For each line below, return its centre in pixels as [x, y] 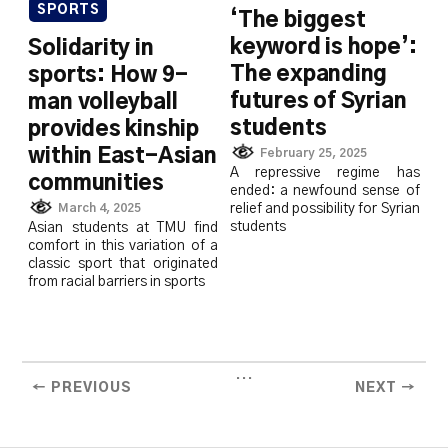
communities [96, 183]
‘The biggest [298, 20]
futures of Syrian [318, 101]
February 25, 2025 [313, 152]
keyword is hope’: [323, 47]
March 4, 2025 [99, 207]
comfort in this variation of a [123, 246]
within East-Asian [122, 156]
